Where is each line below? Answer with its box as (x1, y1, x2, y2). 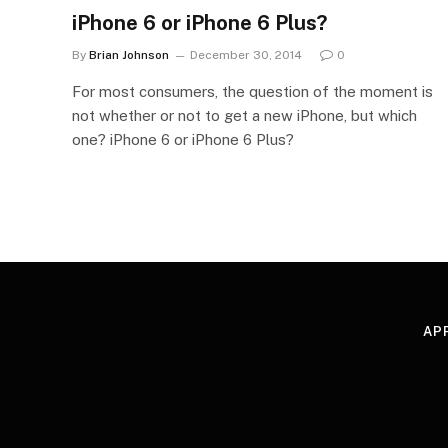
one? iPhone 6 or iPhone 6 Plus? (72, 130, 294, 148)
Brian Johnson (89, 47, 169, 62)
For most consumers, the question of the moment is (72, 82, 433, 100)
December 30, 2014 (190, 47, 302, 62)
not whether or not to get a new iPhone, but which (72, 106, 417, 124)
